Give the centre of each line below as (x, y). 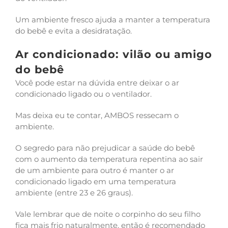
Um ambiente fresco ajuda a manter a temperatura (113, 20)
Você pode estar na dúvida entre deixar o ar (97, 83)
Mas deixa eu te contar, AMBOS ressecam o (97, 115)
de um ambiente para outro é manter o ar (95, 170)
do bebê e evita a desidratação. (74, 31)
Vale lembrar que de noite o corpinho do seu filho (108, 214)
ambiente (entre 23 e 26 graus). (74, 193)
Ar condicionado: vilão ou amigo (114, 54)
